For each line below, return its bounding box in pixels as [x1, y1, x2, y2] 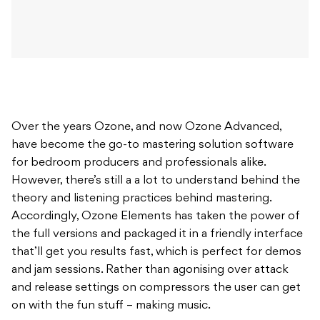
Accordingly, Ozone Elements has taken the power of [11, 211, 300, 223]
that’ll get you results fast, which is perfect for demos [11, 246, 301, 259]
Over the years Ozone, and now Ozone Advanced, [11, 121, 281, 134]
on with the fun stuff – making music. [11, 300, 211, 312]
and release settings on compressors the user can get [11, 282, 301, 294]
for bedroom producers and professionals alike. [11, 157, 266, 169]
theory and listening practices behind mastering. [11, 193, 271, 205]
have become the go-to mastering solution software [11, 139, 294, 151]
